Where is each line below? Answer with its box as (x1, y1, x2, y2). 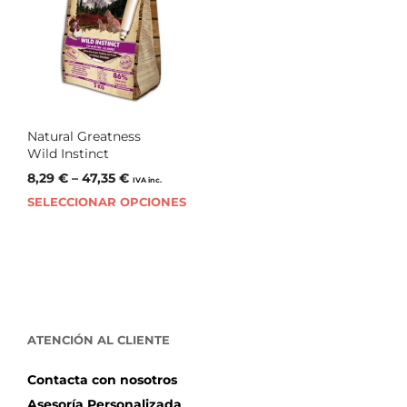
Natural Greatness (27, 127, 141, 144)
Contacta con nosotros (27, 371, 177, 388)
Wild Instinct (27, 144, 109, 162)
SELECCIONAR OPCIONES (27, 194, 186, 209)
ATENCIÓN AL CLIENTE (27, 332, 170, 347)
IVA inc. (133, 174, 162, 184)
